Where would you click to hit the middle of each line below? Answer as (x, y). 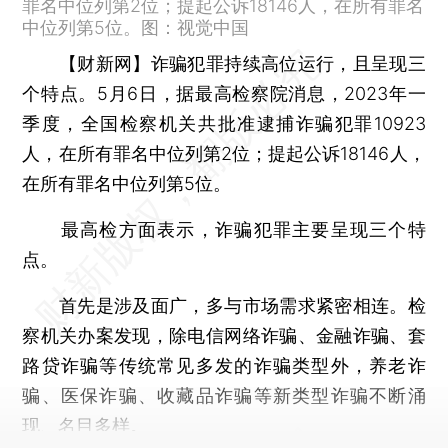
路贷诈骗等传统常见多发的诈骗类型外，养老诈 (224, 365)
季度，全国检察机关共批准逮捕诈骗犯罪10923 (224, 123)
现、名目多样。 (85, 425)
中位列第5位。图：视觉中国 (136, 27)
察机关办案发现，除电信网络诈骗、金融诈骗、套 (224, 335)
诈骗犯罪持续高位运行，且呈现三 (288, 63)
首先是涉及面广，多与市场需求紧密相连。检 (224, 305)
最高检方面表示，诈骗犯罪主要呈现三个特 (224, 229)
